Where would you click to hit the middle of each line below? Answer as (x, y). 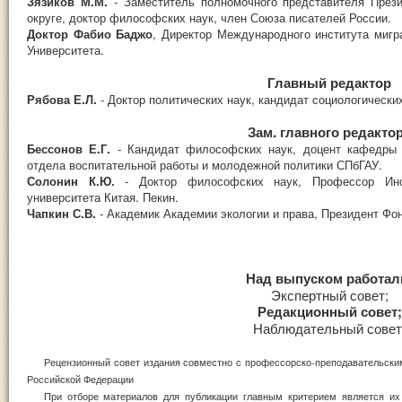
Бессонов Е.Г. (72, 148)
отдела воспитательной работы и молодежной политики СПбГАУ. (205, 164)
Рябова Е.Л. (64, 99)
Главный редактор (330, 82)
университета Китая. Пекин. (103, 197)
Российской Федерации (80, 379)
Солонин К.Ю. (76, 180)
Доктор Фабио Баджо (90, 33)
